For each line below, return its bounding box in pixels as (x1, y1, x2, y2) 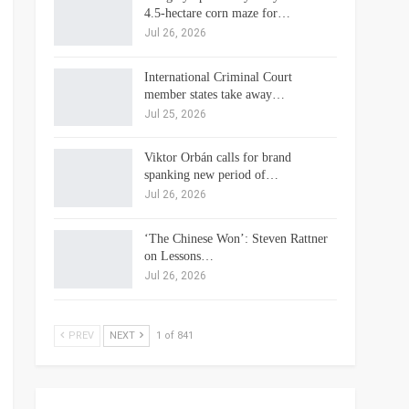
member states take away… (143, 87, 285, 101)
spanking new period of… (143, 168, 278, 183)
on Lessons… (143, 248, 214, 263)
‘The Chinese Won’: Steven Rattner (143, 231, 328, 246)
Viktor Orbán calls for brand (143, 151, 291, 165)
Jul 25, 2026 (143, 107, 206, 121)
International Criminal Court (143, 69, 292, 84)
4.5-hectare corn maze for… (143, 6, 290, 20)
